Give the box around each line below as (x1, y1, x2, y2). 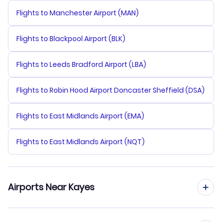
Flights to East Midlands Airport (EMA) (16, 111, 144, 121)
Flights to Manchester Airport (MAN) (16, 8, 139, 18)
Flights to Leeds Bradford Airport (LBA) (16, 59, 146, 70)
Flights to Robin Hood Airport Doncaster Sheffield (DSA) (16, 85, 205, 96)
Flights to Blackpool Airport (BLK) (16, 34, 125, 44)
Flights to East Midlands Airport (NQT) (16, 137, 145, 147)
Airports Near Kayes (8, 181, 95, 194)
